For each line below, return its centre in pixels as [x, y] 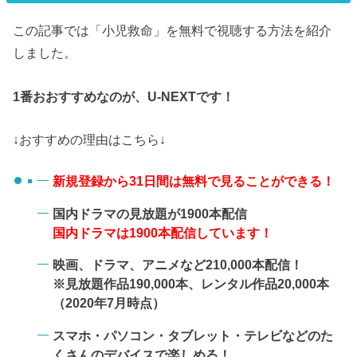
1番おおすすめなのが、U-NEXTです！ [124, 96]
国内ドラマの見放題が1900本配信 [149, 213]
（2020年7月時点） [108, 303]
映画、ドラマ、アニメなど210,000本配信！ [177, 265]
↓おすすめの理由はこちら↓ [90, 140]
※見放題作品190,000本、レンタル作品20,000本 [190, 284]
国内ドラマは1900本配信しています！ [162, 232]
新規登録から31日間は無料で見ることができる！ [193, 181]
